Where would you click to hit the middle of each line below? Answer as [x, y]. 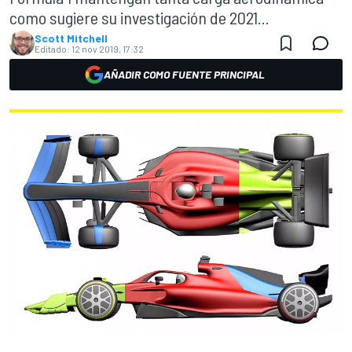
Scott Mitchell [71, 38]
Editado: [52, 49]
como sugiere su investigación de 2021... [139, 17]
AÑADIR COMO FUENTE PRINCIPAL [184, 74]
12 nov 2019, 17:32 [108, 49]
